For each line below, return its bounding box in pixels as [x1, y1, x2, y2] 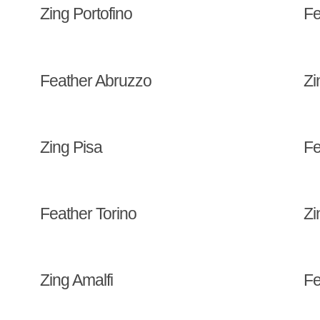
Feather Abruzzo [39, 71, 151, 90]
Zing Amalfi [39, 271, 113, 290]
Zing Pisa [39, 137, 102, 156]
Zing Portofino [39, 4, 132, 24]
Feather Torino [39, 204, 136, 224]
